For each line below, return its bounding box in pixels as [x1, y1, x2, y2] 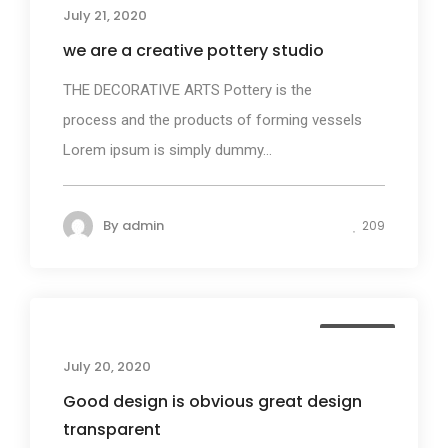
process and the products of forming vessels [63, 110, 362, 129]
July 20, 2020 [63, 356, 151, 376]
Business [333, 329, 382, 345]
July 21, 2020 [63, 5, 147, 25]
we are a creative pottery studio [63, 38, 324, 62]
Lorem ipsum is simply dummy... [63, 140, 272, 159]
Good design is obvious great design [63, 389, 362, 413]
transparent [63, 417, 161, 441]
